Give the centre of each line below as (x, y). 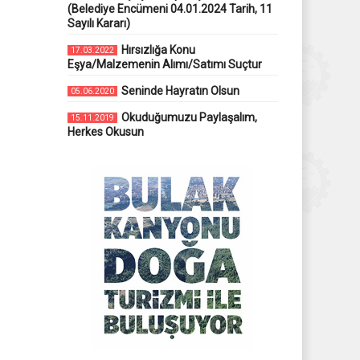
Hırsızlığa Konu (158, 49)
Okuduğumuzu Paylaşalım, (189, 117)
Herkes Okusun (105, 131)
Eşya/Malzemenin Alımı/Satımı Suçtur (164, 64)
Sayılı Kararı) (98, 23)
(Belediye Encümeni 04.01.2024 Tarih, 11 (170, 8)
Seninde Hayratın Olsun (180, 90)
